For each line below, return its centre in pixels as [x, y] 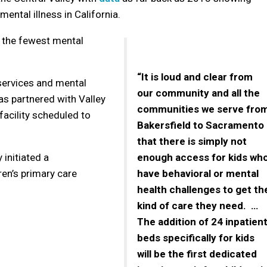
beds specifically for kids [196, 237]
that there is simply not [192, 141]
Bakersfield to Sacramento [201, 125]
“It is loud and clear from [195, 77]
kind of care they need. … [198, 205]
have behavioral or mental [198, 173]
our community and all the [198, 93]
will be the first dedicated [197, 254]
